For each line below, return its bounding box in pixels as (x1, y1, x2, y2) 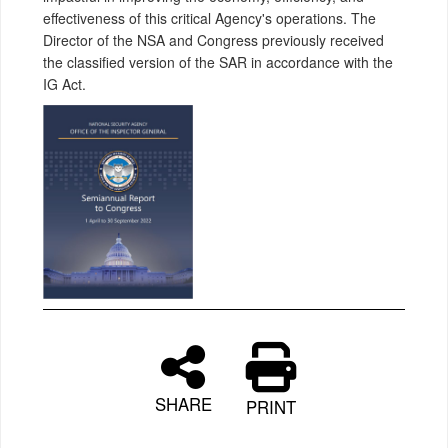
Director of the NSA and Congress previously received (43, 30, 384, 50)
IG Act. (43, 74, 86, 94)
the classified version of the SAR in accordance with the (43, 52, 393, 72)
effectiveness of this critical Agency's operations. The (43, 8, 376, 28)
